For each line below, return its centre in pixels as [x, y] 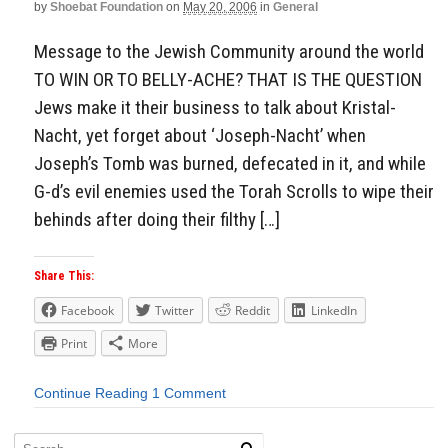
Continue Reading [91, 393]
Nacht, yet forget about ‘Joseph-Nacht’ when [200, 135]
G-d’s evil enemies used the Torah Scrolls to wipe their [234, 191]
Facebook [87, 311]
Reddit [252, 311]
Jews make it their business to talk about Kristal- [215, 107]
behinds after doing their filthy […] [157, 219]
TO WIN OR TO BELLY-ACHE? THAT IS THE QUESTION [228, 79]
